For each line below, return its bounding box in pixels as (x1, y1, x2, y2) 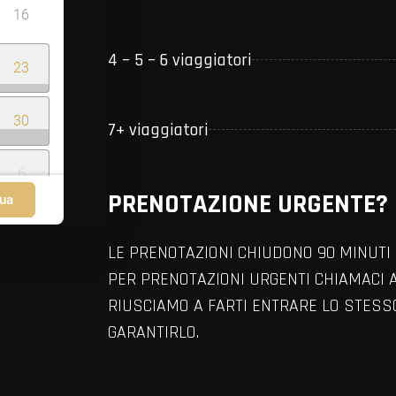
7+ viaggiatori (108, 118, 209, 141)
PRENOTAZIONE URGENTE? (108, 187, 388, 221)
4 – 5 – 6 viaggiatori (108, 48, 252, 72)
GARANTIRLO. (108, 320, 199, 344)
